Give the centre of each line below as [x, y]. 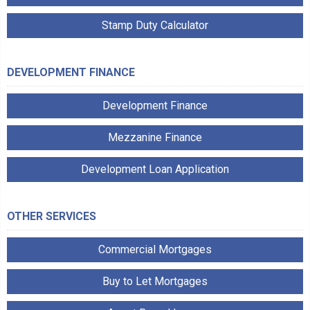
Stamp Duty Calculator [155, 25]
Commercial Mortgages [155, 249]
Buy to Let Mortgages [155, 281]
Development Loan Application [155, 169]
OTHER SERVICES [52, 216]
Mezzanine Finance [155, 137]
